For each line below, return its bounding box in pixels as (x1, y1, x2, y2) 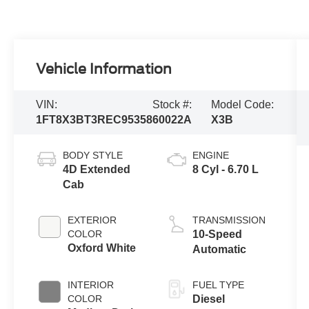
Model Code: (211, 99, 275, 111)
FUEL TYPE (192, 279, 244, 291)
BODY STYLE (63, 150, 123, 161)
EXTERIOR (68, 215, 117, 226)
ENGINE (192, 150, 229, 161)
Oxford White (68, 242, 137, 255)
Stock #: (152, 99, 192, 111)
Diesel (192, 293, 225, 306)
